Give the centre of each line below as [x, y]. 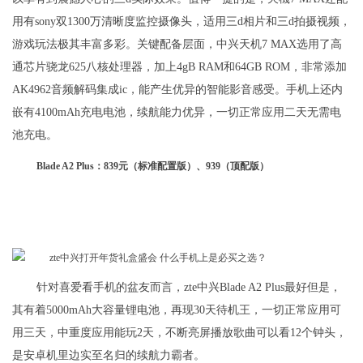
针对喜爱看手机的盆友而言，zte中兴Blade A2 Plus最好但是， [189, 288]
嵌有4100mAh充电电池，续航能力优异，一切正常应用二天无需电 [177, 113]
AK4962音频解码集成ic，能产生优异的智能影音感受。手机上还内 [177, 90]
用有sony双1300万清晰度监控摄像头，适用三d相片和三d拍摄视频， [181, 22]
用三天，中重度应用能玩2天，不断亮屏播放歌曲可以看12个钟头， [179, 333]
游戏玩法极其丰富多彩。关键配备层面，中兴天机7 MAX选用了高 [177, 45]
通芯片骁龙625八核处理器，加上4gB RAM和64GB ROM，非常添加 [179, 67]
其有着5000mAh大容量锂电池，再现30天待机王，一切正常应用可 [177, 310]
